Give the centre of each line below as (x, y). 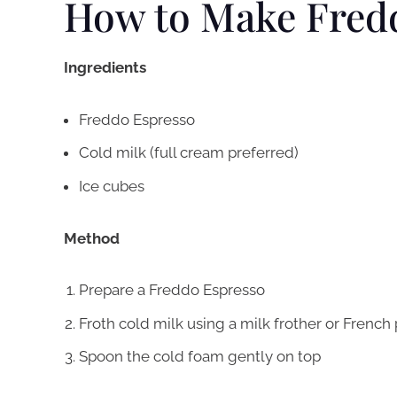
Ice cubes (112, 186)
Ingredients (105, 68)
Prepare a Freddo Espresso (172, 290)
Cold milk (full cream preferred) (189, 153)
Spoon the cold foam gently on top (200, 357)
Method (92, 238)
